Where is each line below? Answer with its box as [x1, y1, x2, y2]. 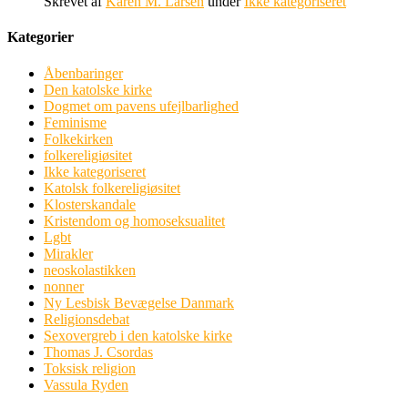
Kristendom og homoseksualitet [44, 212, 225, 229]
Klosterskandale [44, 196, 136, 212]
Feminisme [44, 114, 107, 130]
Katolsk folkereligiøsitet [44, 179, 180, 196]
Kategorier [7, 29, 74, 46]
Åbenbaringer [44, 65, 123, 81]
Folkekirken [44, 130, 113, 147]
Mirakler [44, 245, 93, 261]
